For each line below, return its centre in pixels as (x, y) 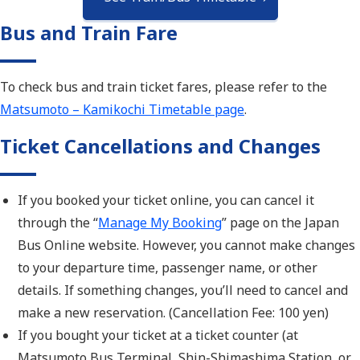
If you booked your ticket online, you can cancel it (166, 200)
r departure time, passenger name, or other (186, 268)
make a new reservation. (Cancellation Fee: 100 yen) (174, 313)
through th (51, 223)
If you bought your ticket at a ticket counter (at (158, 335)
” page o (246, 223)
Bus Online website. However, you (120, 245)
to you (37, 268)
